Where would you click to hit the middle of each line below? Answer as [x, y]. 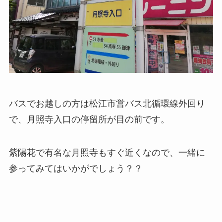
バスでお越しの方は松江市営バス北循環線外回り [107, 103]
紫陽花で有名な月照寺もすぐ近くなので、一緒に [107, 153]
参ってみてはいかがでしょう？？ [76, 169]
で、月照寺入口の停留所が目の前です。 [89, 119]
